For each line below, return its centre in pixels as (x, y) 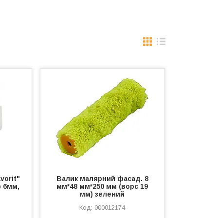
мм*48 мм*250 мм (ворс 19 (102, 186)
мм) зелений (102, 194)
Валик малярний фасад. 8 (102, 179)
